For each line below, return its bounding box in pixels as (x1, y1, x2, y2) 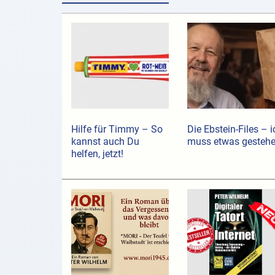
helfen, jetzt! (71, 148, 123, 160)
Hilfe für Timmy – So (71, 123, 163, 136)
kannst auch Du (71, 136, 139, 148)
